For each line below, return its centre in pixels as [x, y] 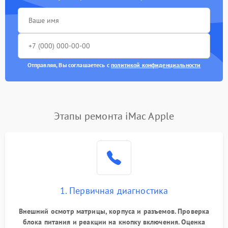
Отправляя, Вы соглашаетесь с [69, 65]
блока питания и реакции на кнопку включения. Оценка [114, 222]
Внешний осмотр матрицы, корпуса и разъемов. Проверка [114, 211]
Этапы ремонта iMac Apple [114, 116]
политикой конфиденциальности [156, 65]
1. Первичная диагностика [114, 191]
